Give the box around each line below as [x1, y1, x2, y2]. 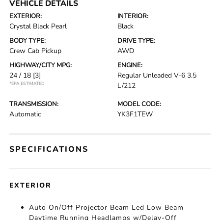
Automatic [9, 110, 41, 119]
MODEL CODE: [117, 100, 161, 109]
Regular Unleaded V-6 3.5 [117, 71, 196, 80]
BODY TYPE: [9, 36, 46, 45]
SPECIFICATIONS [9, 144, 89, 155]
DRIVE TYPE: [117, 36, 155, 45]
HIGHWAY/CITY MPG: [9, 61, 72, 70]
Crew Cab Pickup [9, 46, 62, 55]
